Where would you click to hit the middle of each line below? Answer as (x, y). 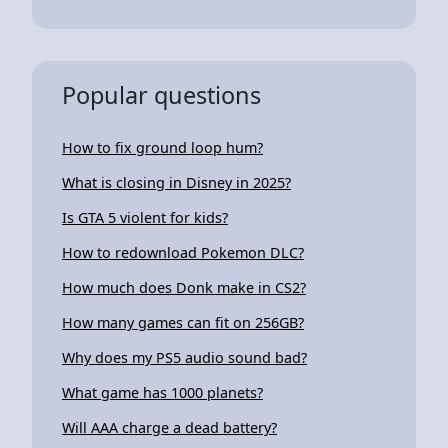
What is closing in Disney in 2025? (176, 182)
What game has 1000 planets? (162, 392)
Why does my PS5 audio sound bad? (184, 357)
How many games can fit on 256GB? (183, 322)
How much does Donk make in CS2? (184, 287)
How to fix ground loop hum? (162, 147)
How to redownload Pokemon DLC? (183, 252)
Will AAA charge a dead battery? (169, 427)
